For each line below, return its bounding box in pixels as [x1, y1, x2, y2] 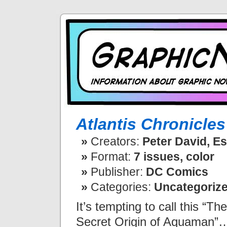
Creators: [91, 135, 139, 148]
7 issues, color [131, 150, 214, 163]
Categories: [91, 180, 154, 194]
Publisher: [91, 165, 143, 178]
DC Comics [143, 165, 208, 178]
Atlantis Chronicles [76, 115, 225, 133]
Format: [91, 150, 131, 163]
